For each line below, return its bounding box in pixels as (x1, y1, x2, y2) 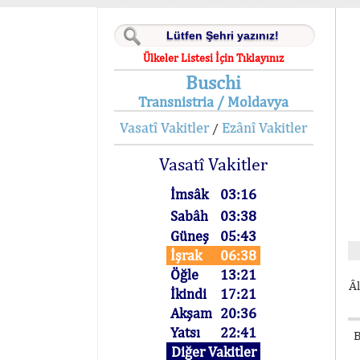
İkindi (170, 285, 207, 302)
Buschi (186, 71, 242, 93)
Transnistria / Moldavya (138, 93, 289, 110)
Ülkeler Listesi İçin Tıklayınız (143, 51, 284, 64)
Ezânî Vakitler (222, 119, 308, 136)
